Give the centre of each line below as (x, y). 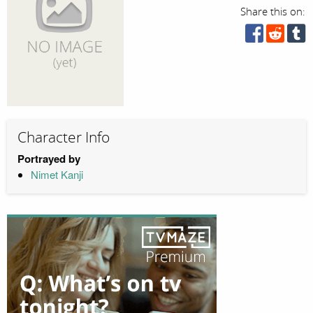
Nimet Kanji (57, 174)
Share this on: (273, 12)
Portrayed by (49, 158)
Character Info (64, 138)
